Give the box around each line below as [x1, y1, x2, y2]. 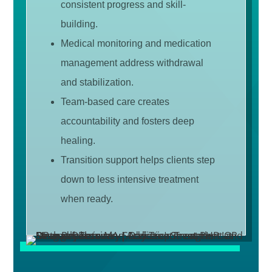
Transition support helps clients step [60, 155, 215, 166]
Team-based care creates [60, 97, 169, 107]
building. [60, 19, 98, 30]
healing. [60, 135, 95, 146]
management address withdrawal [60, 58, 203, 69]
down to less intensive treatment [60, 174, 199, 185]
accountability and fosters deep [60, 116, 194, 127]
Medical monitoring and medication [60, 38, 211, 49]
